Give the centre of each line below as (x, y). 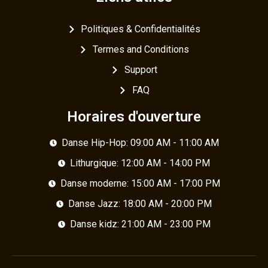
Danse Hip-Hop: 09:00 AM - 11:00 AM (140, 142)
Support (141, 69)
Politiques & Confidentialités (141, 29)
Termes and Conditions (141, 49)
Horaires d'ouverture (134, 116)
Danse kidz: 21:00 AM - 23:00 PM (140, 224)
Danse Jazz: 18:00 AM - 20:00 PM (140, 203)
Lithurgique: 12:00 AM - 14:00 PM (140, 163)
